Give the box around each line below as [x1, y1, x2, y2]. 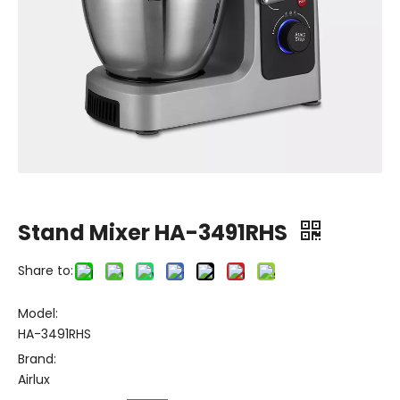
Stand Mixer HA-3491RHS [18, 218, 292, 247]
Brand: [18, 350, 56, 368]
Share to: [18, 262, 73, 279]
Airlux [18, 371, 50, 388]
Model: [18, 304, 58, 322]
